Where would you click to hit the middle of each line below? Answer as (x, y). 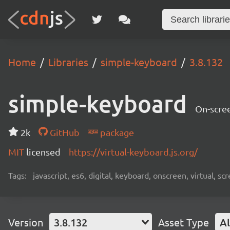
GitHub (63, 132)
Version (26, 222)
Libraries (68, 62)
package (116, 132)
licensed (43, 152)
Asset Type (184, 222)
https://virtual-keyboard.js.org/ (133, 152)
